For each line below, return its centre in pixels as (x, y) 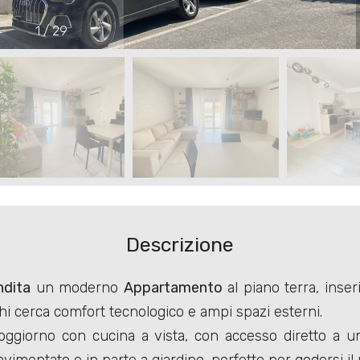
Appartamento (173, 288)
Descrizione (180, 245)
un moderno (77, 288)
